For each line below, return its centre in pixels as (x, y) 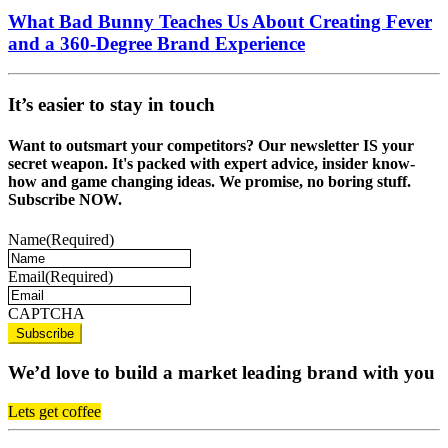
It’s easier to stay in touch (111, 105)
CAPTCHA (46, 313)
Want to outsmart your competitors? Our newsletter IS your (211, 146)
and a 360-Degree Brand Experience (156, 43)
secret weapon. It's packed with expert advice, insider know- (211, 164)
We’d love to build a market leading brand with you (221, 373)
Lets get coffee (54, 412)
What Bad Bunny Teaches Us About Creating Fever (220, 21)
